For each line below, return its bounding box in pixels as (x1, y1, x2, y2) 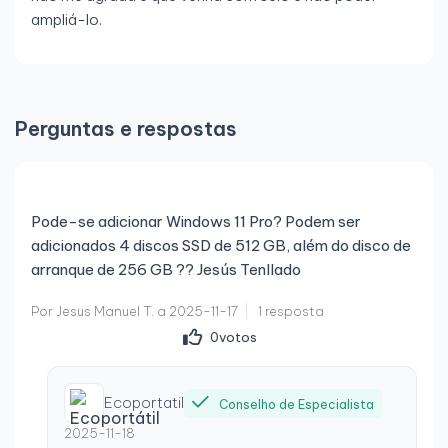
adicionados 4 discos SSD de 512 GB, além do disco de (31, 236, 411, 256)
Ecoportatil (104, 393, 184, 413)
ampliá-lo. (31, 10, 102, 30)
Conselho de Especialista (219, 396, 374, 412)
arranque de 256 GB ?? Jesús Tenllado (31, 260, 301, 280)
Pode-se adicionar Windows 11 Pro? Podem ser (31, 212, 361, 232)
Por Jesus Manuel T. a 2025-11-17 (31, 303, 238, 320)
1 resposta (258, 303, 324, 320)
